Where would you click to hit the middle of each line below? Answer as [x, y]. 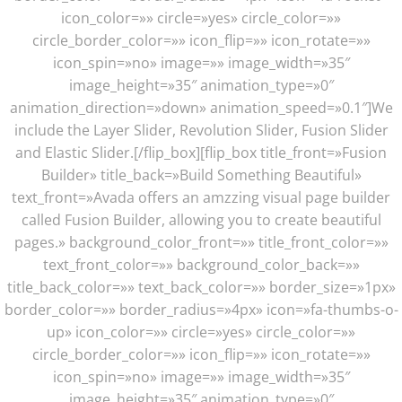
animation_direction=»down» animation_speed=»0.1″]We [201, 108]
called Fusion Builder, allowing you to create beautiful [201, 220]
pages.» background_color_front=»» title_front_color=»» [201, 242]
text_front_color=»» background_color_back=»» [201, 265]
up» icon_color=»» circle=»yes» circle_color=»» [201, 332]
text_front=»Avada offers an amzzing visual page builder [201, 197]
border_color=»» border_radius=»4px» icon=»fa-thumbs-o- [201, 310]
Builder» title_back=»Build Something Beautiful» [201, 175]
